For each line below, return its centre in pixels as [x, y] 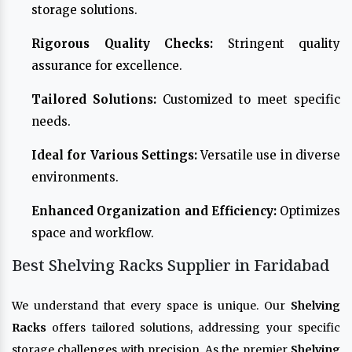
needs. [51, 121]
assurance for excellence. [107, 65]
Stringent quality [277, 43]
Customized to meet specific [248, 99]
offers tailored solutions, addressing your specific [193, 327]
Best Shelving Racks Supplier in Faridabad [170, 265]
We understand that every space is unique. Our [151, 305]
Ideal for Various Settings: [114, 155]
